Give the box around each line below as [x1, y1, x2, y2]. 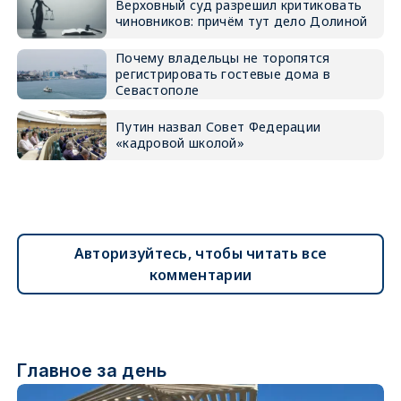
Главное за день [16, 360, 167, 381]
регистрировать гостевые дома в [115, 65, 330, 82]
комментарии [149, 265, 252, 285]
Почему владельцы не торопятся [115, 49, 330, 66]
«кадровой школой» [115, 134, 245, 151]
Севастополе [115, 81, 200, 98]
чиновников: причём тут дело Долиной [115, 13, 368, 30]
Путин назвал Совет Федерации [115, 118, 321, 135]
